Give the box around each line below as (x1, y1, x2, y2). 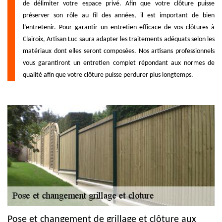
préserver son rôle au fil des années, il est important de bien (23, 11, 215, 19)
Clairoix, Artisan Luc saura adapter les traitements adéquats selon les (23, 35, 215, 43)
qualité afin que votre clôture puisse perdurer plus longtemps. (23, 71, 193, 79)
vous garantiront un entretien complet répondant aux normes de (23, 59, 215, 67)
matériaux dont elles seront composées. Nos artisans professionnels (23, 47, 215, 55)
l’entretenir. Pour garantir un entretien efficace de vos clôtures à (23, 23, 215, 31)
